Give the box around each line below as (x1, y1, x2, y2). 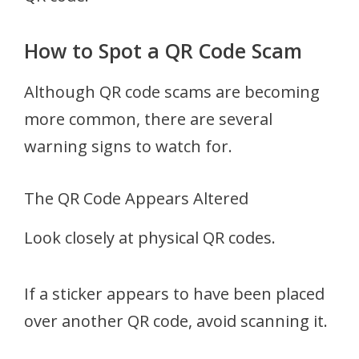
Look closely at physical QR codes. (24, 226, 276, 248)
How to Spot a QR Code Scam (24, 36, 302, 64)
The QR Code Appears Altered (24, 187, 248, 209)
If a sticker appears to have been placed (24, 282, 325, 305)
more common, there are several (24, 107, 272, 130)
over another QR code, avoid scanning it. (24, 309, 328, 332)
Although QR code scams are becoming (24, 80, 320, 103)
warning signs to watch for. (24, 135, 232, 157)
